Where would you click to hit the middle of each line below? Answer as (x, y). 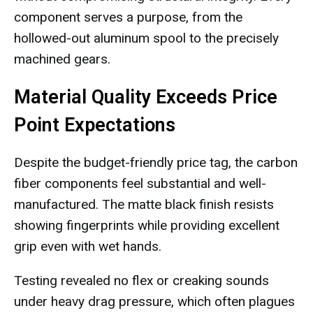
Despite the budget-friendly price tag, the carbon (156, 162)
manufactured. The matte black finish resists (144, 204)
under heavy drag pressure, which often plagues (154, 301)
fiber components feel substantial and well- (140, 183)
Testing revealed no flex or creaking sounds (141, 281)
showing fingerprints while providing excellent (147, 225)
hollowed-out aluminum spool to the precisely (146, 38)
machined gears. (62, 59)
